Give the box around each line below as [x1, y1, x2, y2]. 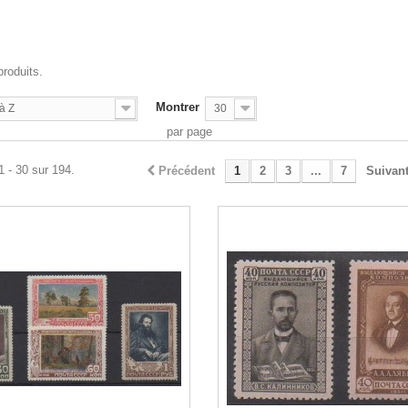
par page [167, 125, 212, 138]
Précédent [158, 164, 215, 178]
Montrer [156, 100, 199, 114]
